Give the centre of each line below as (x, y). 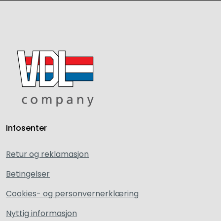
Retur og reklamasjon (47, 154)
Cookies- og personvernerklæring (72, 194)
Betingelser (28, 174)
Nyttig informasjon (41, 213)
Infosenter (26, 128)
